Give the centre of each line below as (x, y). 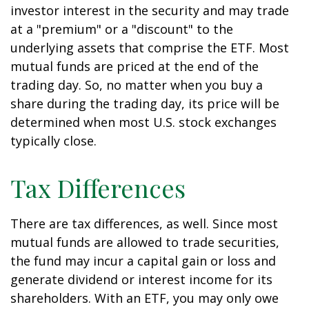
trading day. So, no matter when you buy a (137, 85)
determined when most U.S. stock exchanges (143, 122)
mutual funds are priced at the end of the (134, 66)
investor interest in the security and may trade (150, 10)
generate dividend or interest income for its (141, 279)
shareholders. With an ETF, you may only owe (144, 298)
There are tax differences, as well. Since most (144, 223)
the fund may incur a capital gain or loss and (143, 261)
